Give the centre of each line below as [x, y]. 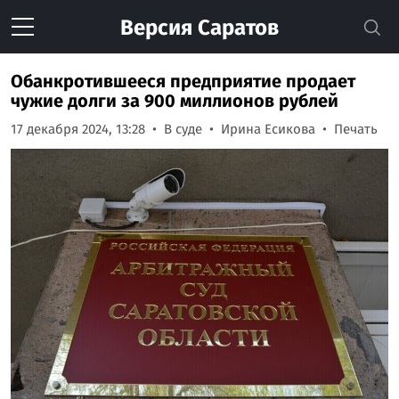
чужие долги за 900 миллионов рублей [175, 101]
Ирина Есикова [268, 129]
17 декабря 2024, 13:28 [78, 129]
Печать [356, 129]
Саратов [236, 28]
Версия [156, 28]
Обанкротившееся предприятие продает [183, 81]
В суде [183, 129]
